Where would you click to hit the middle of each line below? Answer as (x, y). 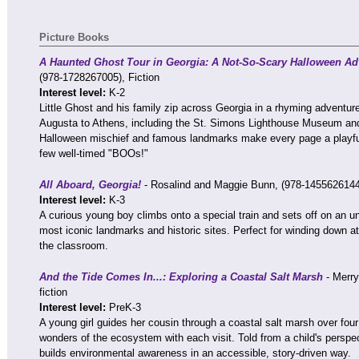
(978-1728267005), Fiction (99, 77)
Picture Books (74, 37)
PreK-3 (125, 307)
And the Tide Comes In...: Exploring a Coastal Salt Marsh (183, 277)
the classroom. (74, 246)
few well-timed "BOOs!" (94, 153)
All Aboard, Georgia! (90, 185)
